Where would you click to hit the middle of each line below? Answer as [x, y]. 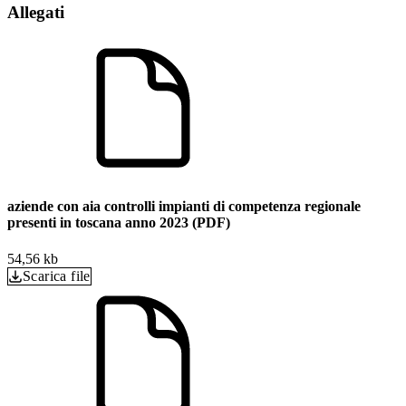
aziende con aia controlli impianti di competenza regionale [184, 207]
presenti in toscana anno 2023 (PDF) [119, 223]
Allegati [36, 13]
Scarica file [57, 275]
